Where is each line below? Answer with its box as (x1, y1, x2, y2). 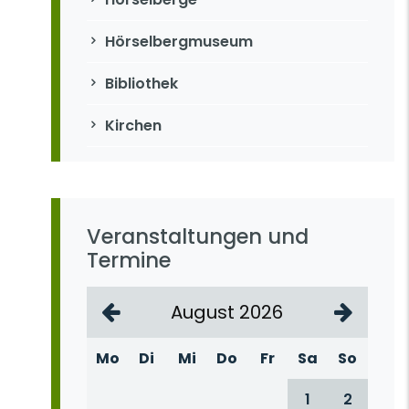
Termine (86, 245, 171, 275)
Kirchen (104, 115, 162, 136)
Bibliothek (104, 73, 178, 94)
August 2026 (171, 299, 284, 325)
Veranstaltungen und (86, 221, 309, 251)
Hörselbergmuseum (104, 31, 253, 52)
